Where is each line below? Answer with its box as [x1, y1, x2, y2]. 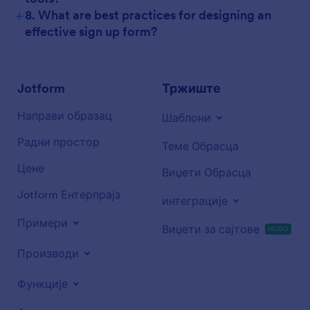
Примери [17, 216, 68, 230]
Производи [17, 246, 79, 260]
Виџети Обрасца [162, 165, 251, 179]
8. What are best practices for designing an [25, 7, 271, 23]
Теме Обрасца [162, 139, 239, 153]
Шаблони [162, 111, 211, 125]
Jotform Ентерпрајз [17, 188, 120, 201]
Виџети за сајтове [162, 222, 259, 236]
